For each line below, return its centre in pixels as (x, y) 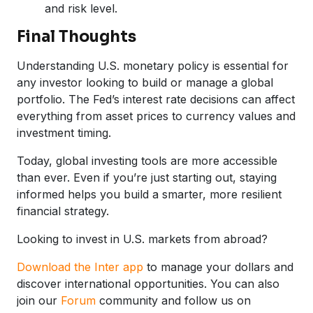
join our (39, 300)
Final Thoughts (77, 36)
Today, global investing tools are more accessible (147, 160)
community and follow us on (175, 300)
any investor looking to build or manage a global (145, 82)
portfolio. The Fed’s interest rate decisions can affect (156, 99)
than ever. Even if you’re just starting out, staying (147, 177)
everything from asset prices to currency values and (156, 116)
